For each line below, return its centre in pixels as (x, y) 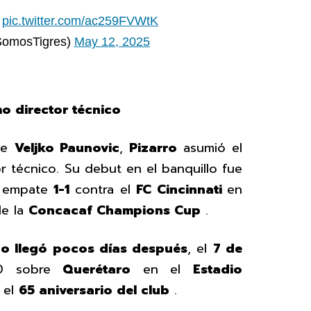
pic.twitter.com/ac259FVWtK (80, 21)
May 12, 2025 (112, 42)
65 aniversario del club (94, 290)
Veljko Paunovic (67, 148)
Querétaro (97, 269)
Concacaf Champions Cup (115, 210)
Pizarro (153, 148)
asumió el (210, 148)
